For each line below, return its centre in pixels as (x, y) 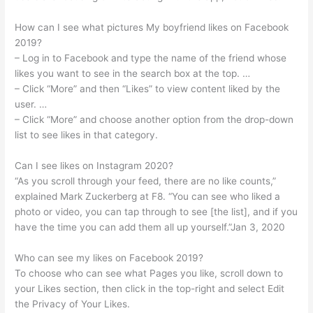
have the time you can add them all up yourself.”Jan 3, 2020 (150, 227)
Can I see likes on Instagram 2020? (94, 165)
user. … (31, 104)
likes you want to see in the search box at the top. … (133, 73)
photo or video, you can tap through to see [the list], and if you (156, 211)
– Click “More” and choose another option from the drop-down (154, 119)
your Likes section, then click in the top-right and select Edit (150, 288)
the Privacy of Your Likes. (73, 304)
